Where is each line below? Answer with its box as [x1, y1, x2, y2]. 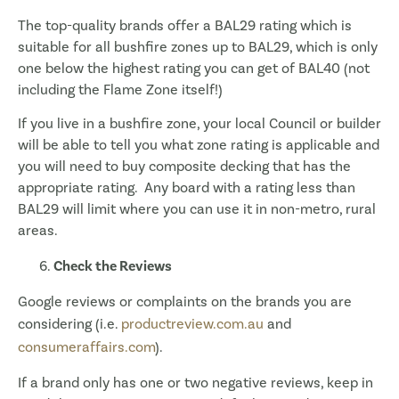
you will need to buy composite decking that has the [18, 158, 351, 175]
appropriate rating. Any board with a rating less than [18, 179, 355, 197]
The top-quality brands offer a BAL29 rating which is [18, 16, 352, 34]
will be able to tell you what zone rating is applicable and [18, 136, 379, 154]
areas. [18, 222, 58, 240]
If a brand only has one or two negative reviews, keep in [18, 373, 373, 391]
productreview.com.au [121, 315, 264, 333]
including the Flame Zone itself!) [18, 80, 223, 98]
